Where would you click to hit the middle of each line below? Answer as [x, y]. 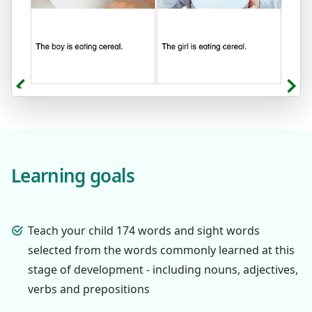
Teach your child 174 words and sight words [144, 230]
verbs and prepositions [89, 289]
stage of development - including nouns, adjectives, [163, 269]
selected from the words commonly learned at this [161, 250]
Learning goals [73, 175]
